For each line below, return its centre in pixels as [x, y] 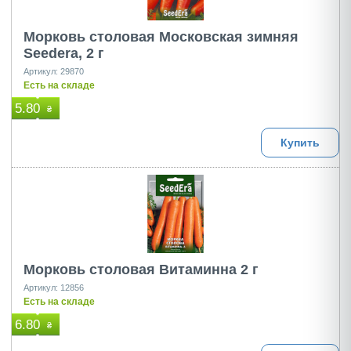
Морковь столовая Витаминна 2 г [141, 270]
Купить [300, 143]
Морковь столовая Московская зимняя [161, 37]
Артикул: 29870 [54, 71]
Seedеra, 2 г [64, 53]
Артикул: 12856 [54, 288]
